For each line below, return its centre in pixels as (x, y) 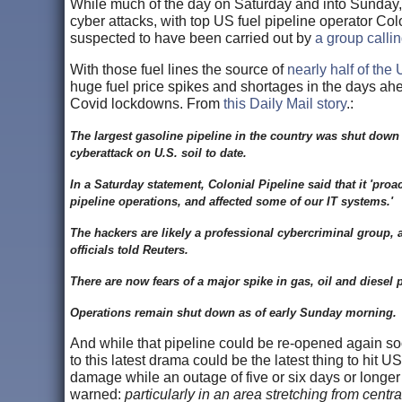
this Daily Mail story (285, 103)
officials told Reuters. (131, 249)
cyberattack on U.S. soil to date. (160, 153)
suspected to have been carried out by (191, 38)
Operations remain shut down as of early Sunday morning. (233, 312)
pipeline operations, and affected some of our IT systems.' (233, 201)
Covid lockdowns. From (147, 103)
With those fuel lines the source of (179, 69)
